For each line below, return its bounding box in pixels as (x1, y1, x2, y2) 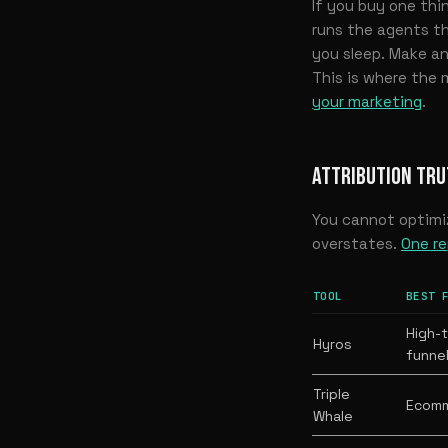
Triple (313, 384, 350, 403)
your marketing (312, 91, 422, 111)
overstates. (312, 233, 401, 253)
